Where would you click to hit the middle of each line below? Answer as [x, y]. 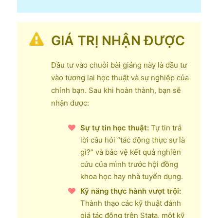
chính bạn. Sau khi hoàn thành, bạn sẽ [116, 90]
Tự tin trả [165, 127]
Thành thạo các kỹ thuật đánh [131, 203]
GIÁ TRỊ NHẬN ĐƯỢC [118, 40]
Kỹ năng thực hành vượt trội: [131, 191]
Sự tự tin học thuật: [115, 127]
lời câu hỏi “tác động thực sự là [133, 140]
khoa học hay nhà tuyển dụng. [132, 176]
